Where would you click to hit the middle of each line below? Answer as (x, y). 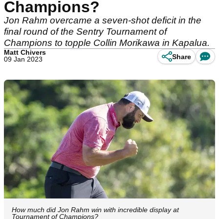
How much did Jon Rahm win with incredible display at (95, 210)
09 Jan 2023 (23, 59)
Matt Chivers (25, 52)
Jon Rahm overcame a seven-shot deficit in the (103, 20)
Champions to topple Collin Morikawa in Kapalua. (107, 43)
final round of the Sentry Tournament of (85, 32)
